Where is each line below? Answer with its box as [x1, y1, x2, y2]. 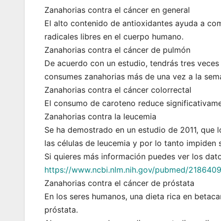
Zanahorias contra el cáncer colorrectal [44, 85, 191, 95]
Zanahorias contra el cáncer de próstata [44, 178, 194, 188]
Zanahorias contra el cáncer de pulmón [44, 45, 190, 55]
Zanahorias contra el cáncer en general [44, 5, 190, 15]
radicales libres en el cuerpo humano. [44, 32, 184, 42]
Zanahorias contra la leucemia [44, 111, 156, 122]
